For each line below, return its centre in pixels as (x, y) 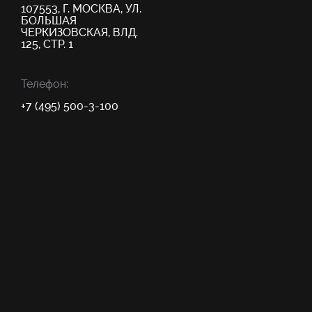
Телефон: (45, 84)
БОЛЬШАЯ (49, 21)
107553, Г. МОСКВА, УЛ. (81, 9)
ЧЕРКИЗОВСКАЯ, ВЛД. (79, 32)
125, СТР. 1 (47, 44)
